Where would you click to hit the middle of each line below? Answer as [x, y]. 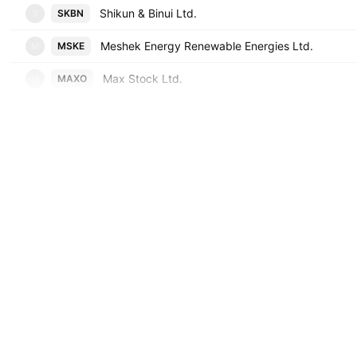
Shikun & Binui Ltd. [148, 13]
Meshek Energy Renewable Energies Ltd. [207, 46]
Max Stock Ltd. [143, 78]
